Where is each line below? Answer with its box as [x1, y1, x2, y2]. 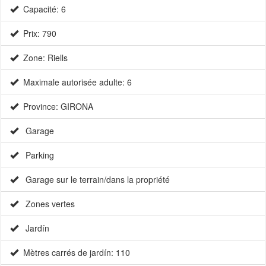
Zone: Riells [18, 52, 68, 64]
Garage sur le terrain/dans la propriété [18, 173, 170, 186]
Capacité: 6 [18, 3, 66, 15]
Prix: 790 [18, 27, 56, 40]
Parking [18, 149, 54, 161]
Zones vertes [18, 198, 75, 210]
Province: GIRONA [18, 100, 93, 113]
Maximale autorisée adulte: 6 [18, 76, 132, 88]
